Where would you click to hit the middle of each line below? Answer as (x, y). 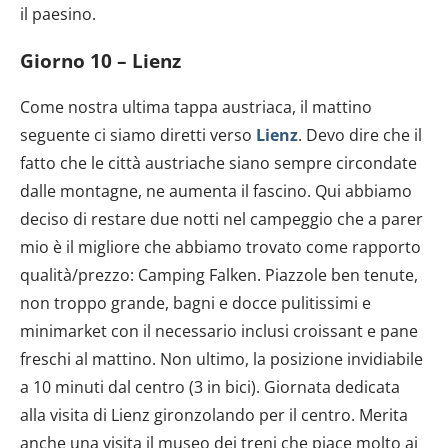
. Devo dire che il (360, 135)
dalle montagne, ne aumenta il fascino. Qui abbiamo (216, 191)
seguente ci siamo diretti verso (138, 135)
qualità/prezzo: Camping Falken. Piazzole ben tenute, (219, 275)
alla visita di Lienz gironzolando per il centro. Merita (214, 415)
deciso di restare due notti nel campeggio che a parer (221, 219)
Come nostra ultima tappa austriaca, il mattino (196, 107)
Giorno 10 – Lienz (100, 60)
